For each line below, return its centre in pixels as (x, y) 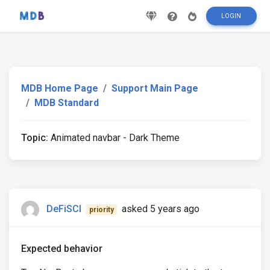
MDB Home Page (60, 88)
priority (101, 210)
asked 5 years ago (160, 209)
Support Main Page (155, 88)
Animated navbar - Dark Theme (114, 138)
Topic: (35, 138)
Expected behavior (62, 249)
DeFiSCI (64, 209)
